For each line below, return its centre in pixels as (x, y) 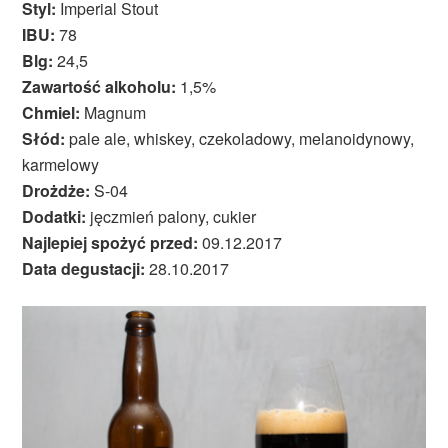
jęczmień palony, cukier (171, 217)
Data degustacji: (84, 269)
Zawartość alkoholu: (99, 87)
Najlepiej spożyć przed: (110, 243)
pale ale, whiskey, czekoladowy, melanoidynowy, (240, 139)
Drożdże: (56, 191)
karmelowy (61, 165)
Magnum (113, 113)
